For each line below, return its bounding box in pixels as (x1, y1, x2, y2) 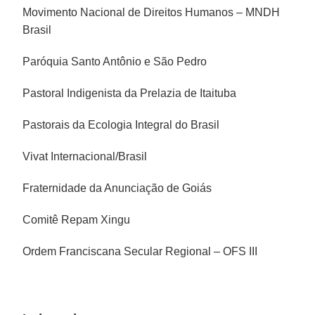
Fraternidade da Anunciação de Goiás (22, 181, 212, 194)
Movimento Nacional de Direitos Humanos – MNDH (22, 6, 281, 18)
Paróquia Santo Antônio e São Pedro (22, 55, 207, 67)
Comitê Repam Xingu (22, 213, 131, 226)
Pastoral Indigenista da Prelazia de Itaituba (22, 86, 237, 99)
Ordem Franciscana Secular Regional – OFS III (22, 245, 258, 257)
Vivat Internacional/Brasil (22, 150, 148, 162)
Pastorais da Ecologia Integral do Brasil (22, 118, 220, 131)
